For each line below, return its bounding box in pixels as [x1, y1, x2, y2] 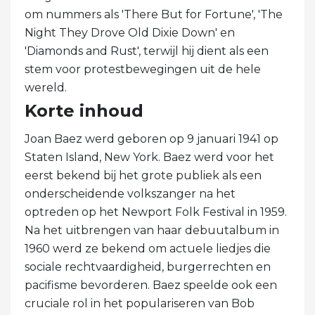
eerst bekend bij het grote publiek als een [25, 168, 262, 182]
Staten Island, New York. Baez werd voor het [25, 150, 274, 164]
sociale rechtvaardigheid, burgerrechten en [25, 259, 271, 274]
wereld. [25, 80, 67, 94]
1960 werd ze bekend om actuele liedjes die [25, 241, 271, 255]
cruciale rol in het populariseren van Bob [25, 296, 255, 310]
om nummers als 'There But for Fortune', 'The [25, 7, 283, 21]
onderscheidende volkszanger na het [25, 186, 236, 200]
